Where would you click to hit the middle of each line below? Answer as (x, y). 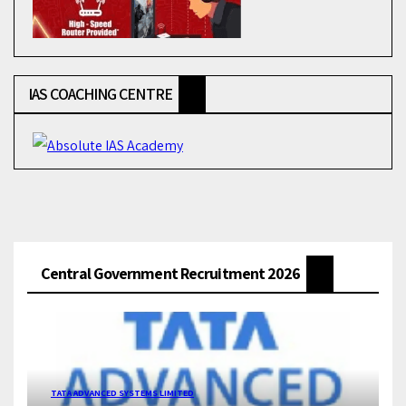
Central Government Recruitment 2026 (171, 273)
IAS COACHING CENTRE (100, 93)
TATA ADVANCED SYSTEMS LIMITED (122, 392)
